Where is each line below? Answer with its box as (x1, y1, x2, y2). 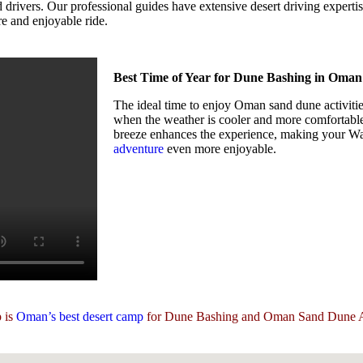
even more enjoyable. (164, 141, 276, 156)
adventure (113, 141, 164, 156)
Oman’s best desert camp (16, 309, 143, 323)
